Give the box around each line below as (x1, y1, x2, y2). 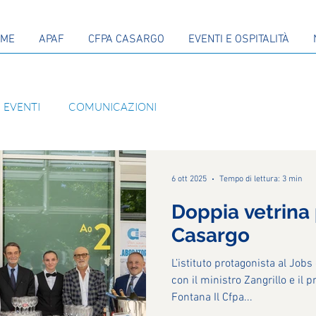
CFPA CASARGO (88, 32, 164, 47)
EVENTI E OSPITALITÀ (188, 32, 289, 47)
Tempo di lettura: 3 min (219, 174, 302, 184)
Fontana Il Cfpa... (171, 291, 253, 305)
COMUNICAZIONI (68, 100, 157, 114)
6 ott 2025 (171, 174, 207, 184)
